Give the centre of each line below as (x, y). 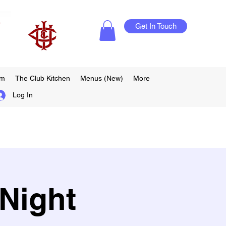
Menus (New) (102, 78)
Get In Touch (156, 26)
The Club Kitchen (43, 78)
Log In (23, 95)
